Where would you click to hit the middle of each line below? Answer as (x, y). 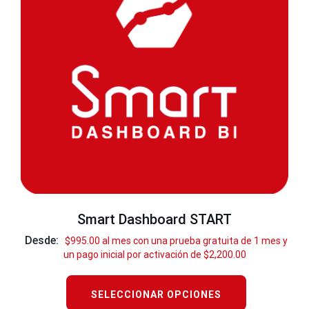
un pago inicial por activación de (133, 255)
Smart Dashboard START (154, 220)
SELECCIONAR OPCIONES (156, 295)
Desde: (43, 241)
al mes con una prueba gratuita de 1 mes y (195, 241)
